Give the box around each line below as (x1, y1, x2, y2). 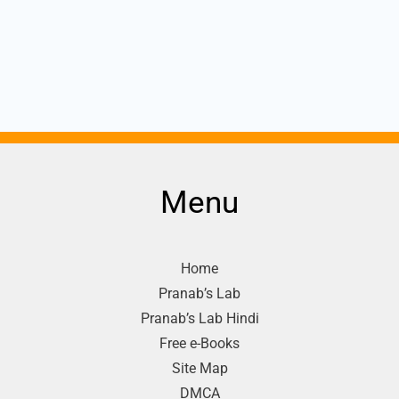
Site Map (171, 360, 228, 378)
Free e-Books (159, 335, 240, 353)
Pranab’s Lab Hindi (140, 310, 259, 328)
